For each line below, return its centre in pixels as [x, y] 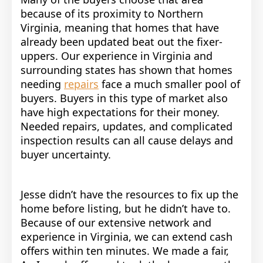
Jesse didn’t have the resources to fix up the [129, 194]
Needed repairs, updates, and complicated [127, 126]
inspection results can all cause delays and [127, 140]
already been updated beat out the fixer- [122, 41]
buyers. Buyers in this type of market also [124, 98]
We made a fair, [189, 250]
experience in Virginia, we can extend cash [127, 236]
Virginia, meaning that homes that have [120, 27]
